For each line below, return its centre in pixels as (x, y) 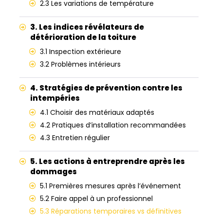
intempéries (55, 98)
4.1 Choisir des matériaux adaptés (97, 112)
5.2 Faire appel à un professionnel (96, 199)
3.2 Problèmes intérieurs (80, 64)
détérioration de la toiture (83, 37)
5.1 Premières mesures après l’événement (110, 186)
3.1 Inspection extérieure (81, 52)
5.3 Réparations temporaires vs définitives (111, 211)
